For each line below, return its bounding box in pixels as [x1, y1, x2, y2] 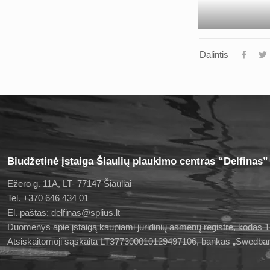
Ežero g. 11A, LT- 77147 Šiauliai [7, 178, 131, 189]
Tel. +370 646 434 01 [7, 193, 89, 204]
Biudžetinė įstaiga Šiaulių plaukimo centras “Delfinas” [7, 155, 268, 168]
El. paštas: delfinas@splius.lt [7, 207, 120, 218]
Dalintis [199, 49, 229, 60]
